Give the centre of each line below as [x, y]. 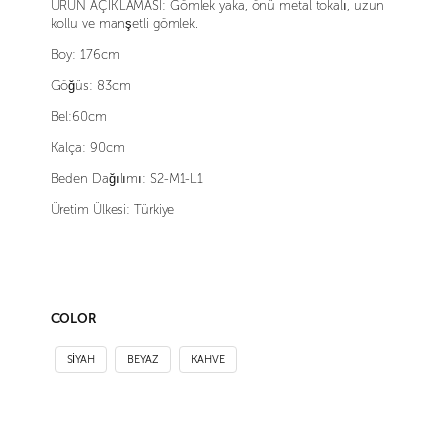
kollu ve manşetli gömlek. [124, 24]
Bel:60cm [78, 117]
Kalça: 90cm [87, 148]
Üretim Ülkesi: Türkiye [112, 210]
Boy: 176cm [85, 55]
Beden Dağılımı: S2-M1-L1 [127, 179]
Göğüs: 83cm [90, 86]
